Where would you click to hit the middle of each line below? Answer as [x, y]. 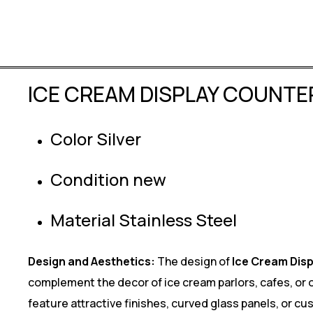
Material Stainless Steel [144, 220]
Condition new [108, 179]
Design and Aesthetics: [92, 261]
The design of [194, 261]
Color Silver [96, 139]
